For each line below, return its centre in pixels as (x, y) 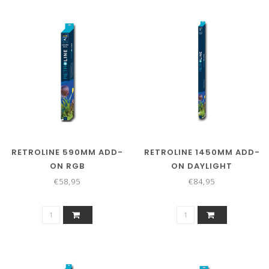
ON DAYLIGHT (202, 166)
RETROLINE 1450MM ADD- (202, 153)
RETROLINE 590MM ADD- (67, 153)
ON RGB (67, 166)
